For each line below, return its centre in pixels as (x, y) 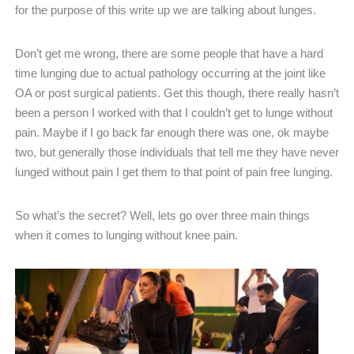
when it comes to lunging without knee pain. (126, 235)
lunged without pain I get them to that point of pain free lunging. (174, 171)
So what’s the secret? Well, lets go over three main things (162, 215)
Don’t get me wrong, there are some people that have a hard (169, 53)
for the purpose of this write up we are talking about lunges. (166, 9)
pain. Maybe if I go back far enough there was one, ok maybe (172, 132)
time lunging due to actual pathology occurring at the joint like (170, 73)
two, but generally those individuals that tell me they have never (177, 152)
